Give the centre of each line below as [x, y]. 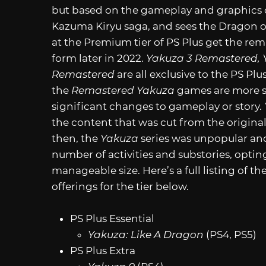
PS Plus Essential [112, 218]
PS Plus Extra [102, 250]
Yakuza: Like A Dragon [147, 234]
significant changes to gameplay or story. [158, 106]
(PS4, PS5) [232, 234]
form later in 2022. [99, 58]
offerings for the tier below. [120, 186]
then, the [76, 138]
